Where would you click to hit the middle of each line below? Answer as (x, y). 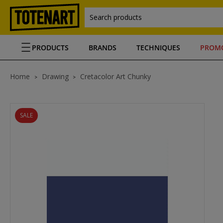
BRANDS (103, 47)
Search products (116, 17)
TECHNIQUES (158, 47)
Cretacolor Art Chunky (115, 76)
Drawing (55, 76)
